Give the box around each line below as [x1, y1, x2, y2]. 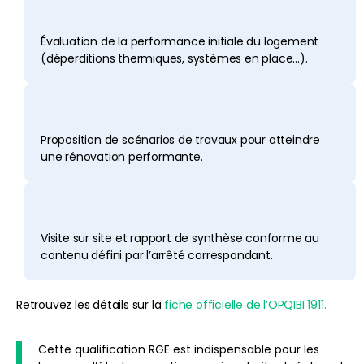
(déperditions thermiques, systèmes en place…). [41, 50, 308, 67]
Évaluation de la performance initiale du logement [41, 32, 319, 50]
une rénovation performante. [41, 148, 203, 165]
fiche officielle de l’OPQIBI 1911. [164, 296, 327, 313]
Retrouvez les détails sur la [16, 296, 165, 313]
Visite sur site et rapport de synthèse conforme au [41, 229, 319, 246]
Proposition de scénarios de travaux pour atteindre [41, 131, 320, 148]
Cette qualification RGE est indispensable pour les [38, 341, 319, 358]
